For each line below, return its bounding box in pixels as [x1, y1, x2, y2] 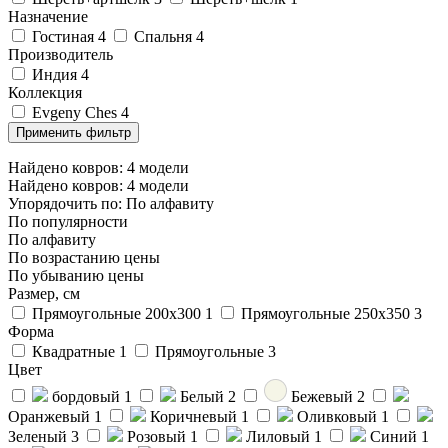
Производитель [8, 45, 113, 63]
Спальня [134, 27, 196, 45]
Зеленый [8, 427, 71, 445]
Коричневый [150, 407, 241, 425]
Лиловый [246, 427, 314, 445]
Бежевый [291, 387, 357, 405]
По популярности [8, 212, 128, 230]
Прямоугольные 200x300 [32, 304, 205, 322]
